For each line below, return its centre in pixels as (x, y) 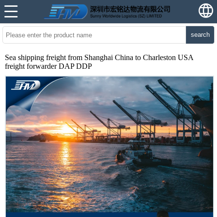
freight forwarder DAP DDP (48, 66)
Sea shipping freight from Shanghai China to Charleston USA (99, 57)
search (200, 35)
